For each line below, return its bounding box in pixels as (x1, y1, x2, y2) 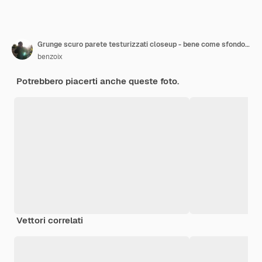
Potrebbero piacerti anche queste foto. (16, 75, 179, 87)
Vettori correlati (16, 215, 83, 226)
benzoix (37, 52, 63, 62)
